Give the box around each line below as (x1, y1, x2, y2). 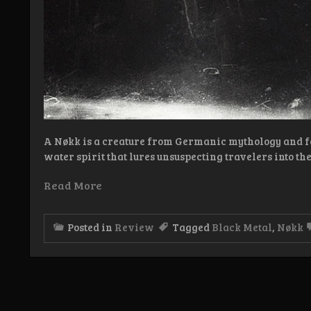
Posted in (67, 219, 115, 234)
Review (115, 219, 154, 234)
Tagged (172, 219, 212, 234)
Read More (44, 177, 102, 192)
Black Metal (212, 219, 272, 234)
